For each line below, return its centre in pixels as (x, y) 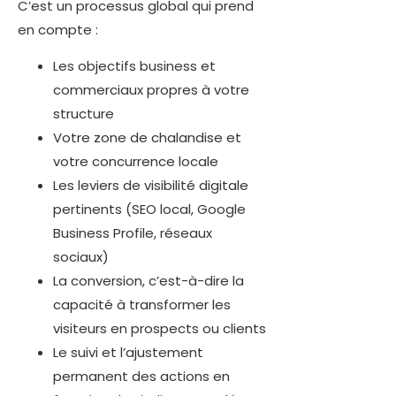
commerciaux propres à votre (151, 90)
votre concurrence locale (136, 162)
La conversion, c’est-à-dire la (148, 281)
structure (84, 114)
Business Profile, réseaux (133, 233)
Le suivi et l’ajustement (128, 353)
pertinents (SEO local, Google (149, 209)
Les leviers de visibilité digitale (151, 186)
